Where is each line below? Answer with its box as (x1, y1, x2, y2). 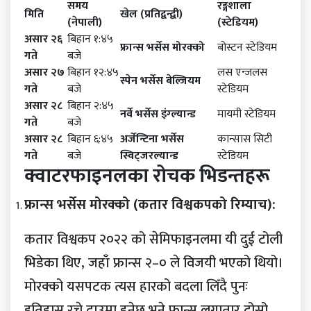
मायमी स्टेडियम (217, 105, 276, 124)
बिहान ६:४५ (67, 130, 113, 149)
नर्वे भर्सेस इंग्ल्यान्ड (120, 105, 196, 124)
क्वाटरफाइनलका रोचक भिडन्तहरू (24, 160, 270, 193)
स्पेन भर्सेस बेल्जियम (120, 72, 201, 91)
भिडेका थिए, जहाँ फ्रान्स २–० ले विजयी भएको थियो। (24, 251, 283, 276)
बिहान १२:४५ (67, 63, 119, 83)
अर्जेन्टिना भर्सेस (120, 130, 184, 149)
